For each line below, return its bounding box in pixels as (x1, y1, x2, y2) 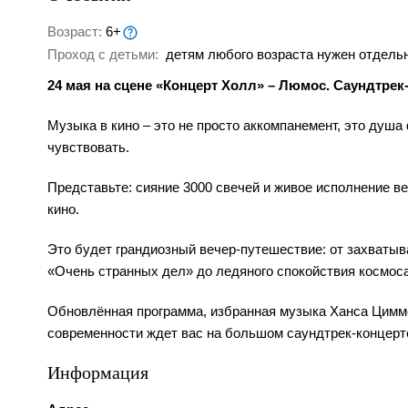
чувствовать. (47, 139, 129, 156)
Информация (47, 360, 148, 385)
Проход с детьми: (47, 46, 162, 63)
